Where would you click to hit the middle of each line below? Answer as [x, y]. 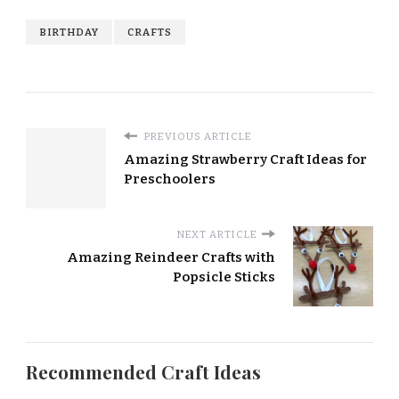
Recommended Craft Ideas [143, 371]
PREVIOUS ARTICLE [197, 136]
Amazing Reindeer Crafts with [171, 257]
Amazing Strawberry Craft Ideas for [245, 159]
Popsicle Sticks [224, 277]
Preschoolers [170, 179]
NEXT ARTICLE [217, 234]
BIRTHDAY [69, 32]
